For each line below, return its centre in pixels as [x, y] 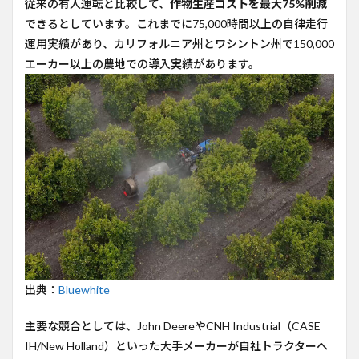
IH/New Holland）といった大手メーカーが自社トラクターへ [176, 346]
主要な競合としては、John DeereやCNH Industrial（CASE [173, 326]
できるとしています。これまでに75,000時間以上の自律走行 [176, 24]
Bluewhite [84, 290]
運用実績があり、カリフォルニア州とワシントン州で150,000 [179, 44]
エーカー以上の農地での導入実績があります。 [142, 64]
